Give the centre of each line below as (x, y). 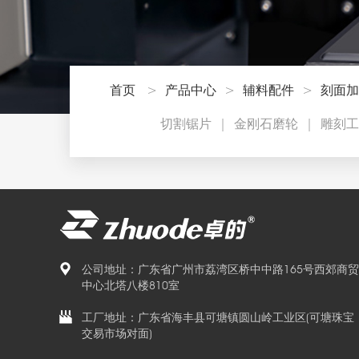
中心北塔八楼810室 (131, 285)
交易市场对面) (117, 333)
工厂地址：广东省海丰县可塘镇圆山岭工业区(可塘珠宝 (218, 317)
